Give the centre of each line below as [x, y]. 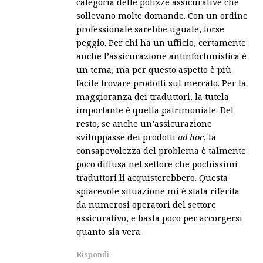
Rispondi [93, 254]
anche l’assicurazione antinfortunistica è [161, 55]
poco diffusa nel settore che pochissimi [157, 163]
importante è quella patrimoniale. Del [155, 109]
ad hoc [191, 136]
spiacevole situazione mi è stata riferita [158, 190]
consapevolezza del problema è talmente [161, 150]
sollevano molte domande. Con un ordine [162, 15]
